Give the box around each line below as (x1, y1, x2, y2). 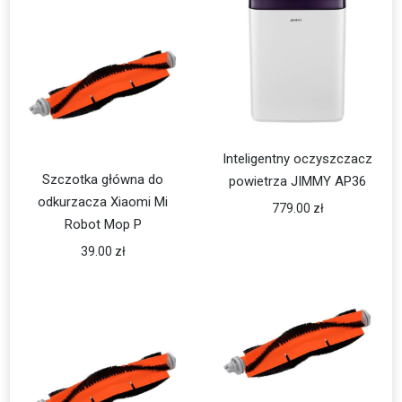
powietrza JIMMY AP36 (229, 173, 367, 189)
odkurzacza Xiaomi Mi (38, 194, 169, 210)
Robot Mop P (64, 216, 142, 232)
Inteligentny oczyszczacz (223, 151, 373, 167)
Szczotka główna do (42, 171, 164, 188)
